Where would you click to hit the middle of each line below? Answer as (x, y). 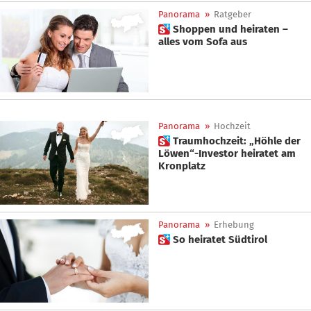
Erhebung (234, 224)
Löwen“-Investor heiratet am (227, 154)
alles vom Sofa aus (203, 41)
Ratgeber (233, 14)
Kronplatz (182, 166)
